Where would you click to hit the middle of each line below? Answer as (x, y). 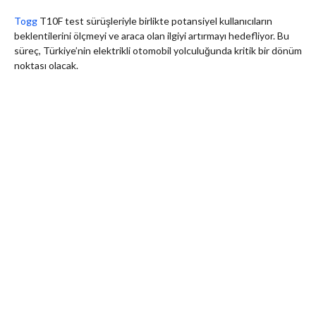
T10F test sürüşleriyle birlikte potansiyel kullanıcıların (155, 20)
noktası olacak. (46, 65)
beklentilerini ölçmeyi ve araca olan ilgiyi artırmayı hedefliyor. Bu (152, 35)
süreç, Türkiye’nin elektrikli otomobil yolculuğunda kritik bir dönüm (158, 50)
